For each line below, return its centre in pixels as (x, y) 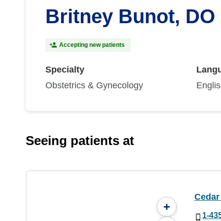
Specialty (65, 70)
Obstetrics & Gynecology (94, 85)
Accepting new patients (92, 45)
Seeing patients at (80, 141)
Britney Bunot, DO (130, 16)
